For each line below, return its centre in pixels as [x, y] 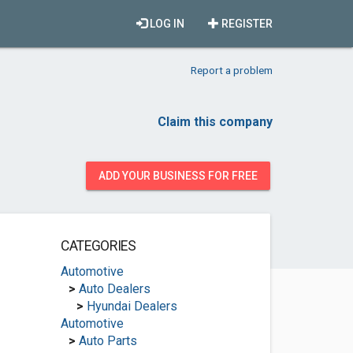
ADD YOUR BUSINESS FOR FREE [178, 176]
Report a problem [232, 70]
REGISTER [246, 24]
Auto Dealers [114, 289]
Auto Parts [108, 341]
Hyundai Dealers [132, 306]
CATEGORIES [98, 246]
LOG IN [166, 24]
